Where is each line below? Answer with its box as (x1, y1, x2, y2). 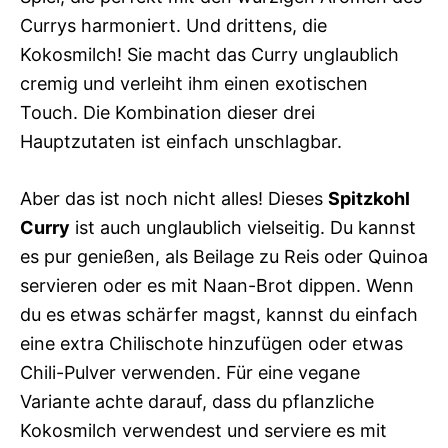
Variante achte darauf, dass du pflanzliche (20, 391, 374, 413)
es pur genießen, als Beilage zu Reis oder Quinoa (20, 246, 428, 268)
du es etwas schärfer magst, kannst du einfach (20, 304, 418, 326)
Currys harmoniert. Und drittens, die (20, 15, 327, 37)
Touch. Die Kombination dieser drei (20, 102, 315, 124)
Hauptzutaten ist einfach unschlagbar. (20, 131, 342, 153)
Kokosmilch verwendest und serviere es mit (20, 420, 387, 442)
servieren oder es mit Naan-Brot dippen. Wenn (20, 275, 414, 297)
